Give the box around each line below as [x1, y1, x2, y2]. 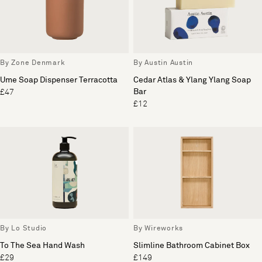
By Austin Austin [133, 59, 193, 67]
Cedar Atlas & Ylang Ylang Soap [133, 75, 251, 84]
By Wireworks [133, 225, 183, 232]
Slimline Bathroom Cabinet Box [133, 242, 250, 250]
